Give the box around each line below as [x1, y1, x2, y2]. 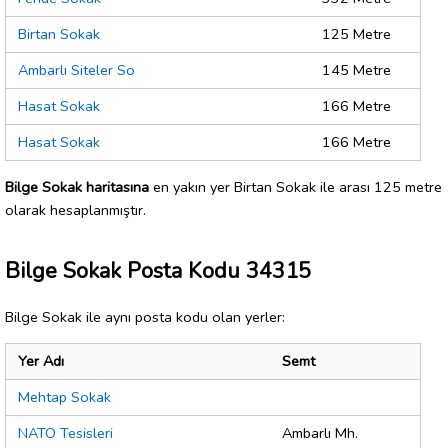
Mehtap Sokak [18, 387, 111, 408]
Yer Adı [18, 351, 64, 372]
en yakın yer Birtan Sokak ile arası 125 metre [149, 176, 442, 197]
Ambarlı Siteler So [18, 60, 135, 81]
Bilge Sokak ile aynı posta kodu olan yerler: [5, 306, 285, 327]
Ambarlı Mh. [282, 423, 358, 444]
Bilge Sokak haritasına [5, 176, 149, 197]
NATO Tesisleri [18, 423, 113, 444]
